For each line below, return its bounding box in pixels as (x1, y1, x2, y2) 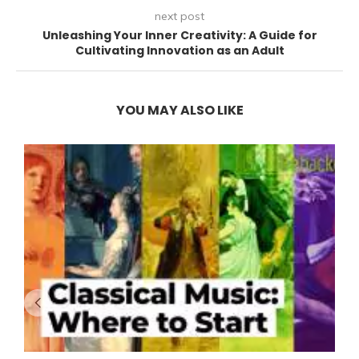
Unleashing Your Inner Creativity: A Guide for (42, 27, 317, 44)
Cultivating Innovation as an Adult (75, 42, 284, 59)
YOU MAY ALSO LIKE (115, 101, 244, 120)
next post (155, 9, 204, 24)
